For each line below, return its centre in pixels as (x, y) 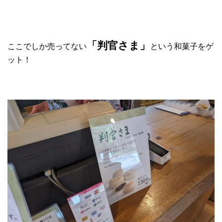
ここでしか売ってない (47, 47)
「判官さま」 (118, 46)
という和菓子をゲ (182, 47)
